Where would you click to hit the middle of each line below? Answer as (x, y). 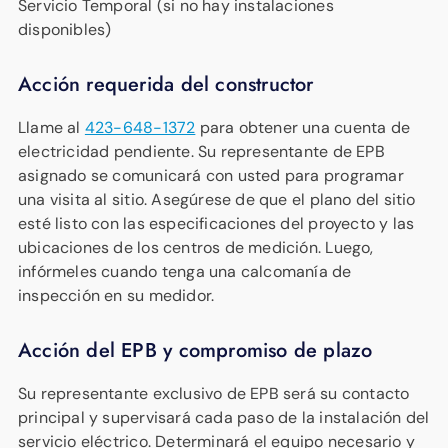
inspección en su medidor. (116, 295)
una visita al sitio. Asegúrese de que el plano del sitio (217, 199)
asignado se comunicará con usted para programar (211, 175)
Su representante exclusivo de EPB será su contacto (214, 393)
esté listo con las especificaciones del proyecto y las (216, 223)
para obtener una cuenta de (302, 127)
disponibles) (65, 29)
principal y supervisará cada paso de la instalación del (224, 417)
